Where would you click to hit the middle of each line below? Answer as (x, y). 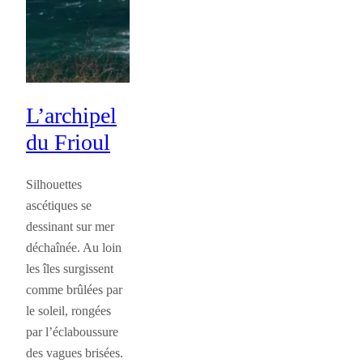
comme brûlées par (74, 290)
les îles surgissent (70, 269)
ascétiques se (59, 206)
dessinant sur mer (70, 227)
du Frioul (68, 142)
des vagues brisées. (75, 353)
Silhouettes (54, 185)
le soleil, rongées (68, 311)
